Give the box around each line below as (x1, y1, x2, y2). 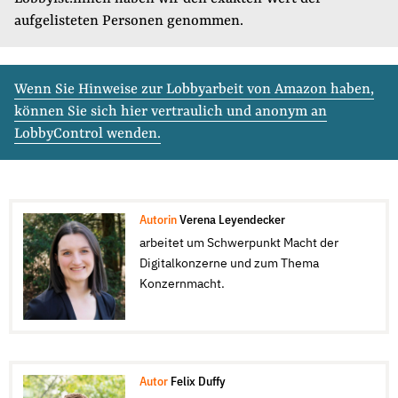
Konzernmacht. (139, 278, 225, 291)
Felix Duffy (170, 376, 226, 389)
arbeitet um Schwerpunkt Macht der (139, 237, 338, 251)
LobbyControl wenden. (14, 126, 161, 143)
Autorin (139, 214, 177, 227)
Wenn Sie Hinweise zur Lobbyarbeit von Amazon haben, (14, 82, 374, 99)
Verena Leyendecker (179, 214, 285, 227)
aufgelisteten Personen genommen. (14, 13, 243, 30)
